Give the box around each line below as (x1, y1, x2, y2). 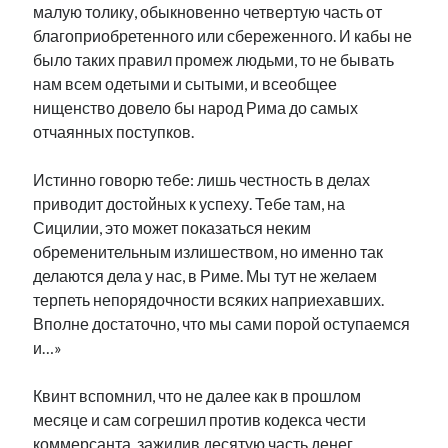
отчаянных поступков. (33, 122, 195, 141)
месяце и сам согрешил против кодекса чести (33, 410, 367, 429)
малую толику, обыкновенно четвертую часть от (33, 2, 383, 21)
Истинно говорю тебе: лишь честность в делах (33, 170, 371, 189)
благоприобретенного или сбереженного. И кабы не (33, 26, 413, 45)
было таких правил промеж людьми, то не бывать (33, 50, 395, 69)
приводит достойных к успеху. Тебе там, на (33, 194, 346, 213)
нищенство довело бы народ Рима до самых (33, 98, 359, 117)
